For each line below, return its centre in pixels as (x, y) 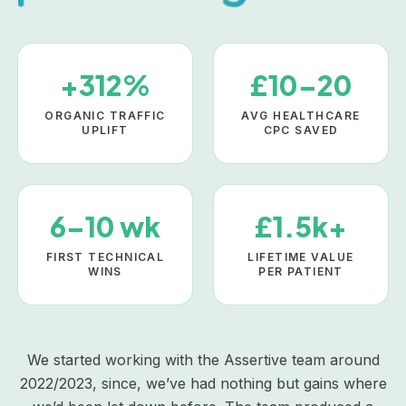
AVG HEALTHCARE (301, 116)
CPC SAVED (301, 130)
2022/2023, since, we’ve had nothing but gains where (203, 384)
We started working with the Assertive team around (203, 360)
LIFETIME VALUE (301, 257)
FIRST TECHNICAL (105, 257)
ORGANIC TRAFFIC (105, 116)
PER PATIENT (301, 272)
